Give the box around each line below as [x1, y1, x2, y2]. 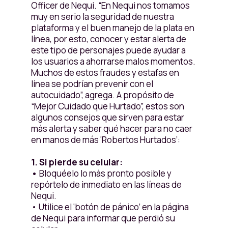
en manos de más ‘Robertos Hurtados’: [31, 134, 180, 146]
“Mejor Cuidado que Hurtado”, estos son [31, 100, 184, 112]
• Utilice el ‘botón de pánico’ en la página [31, 201, 189, 213]
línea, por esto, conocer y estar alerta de [31, 33, 186, 45]
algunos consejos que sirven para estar [31, 111, 184, 123]
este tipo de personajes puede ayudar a [31, 44, 186, 56]
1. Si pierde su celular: [31, 156, 123, 168]
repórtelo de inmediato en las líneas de [31, 179, 182, 190]
